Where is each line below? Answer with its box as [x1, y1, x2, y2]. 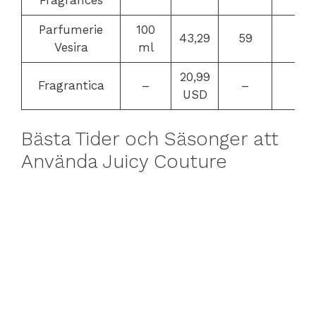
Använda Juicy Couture [21, 150, 227, 173]
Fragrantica [37, 78, 104, 92]
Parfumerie [39, 22, 103, 37]
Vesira [54, 39, 88, 54]
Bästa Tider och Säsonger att [21, 128, 279, 150]
